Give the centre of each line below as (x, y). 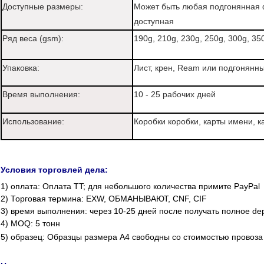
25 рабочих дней (183, 94)
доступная (154, 21)
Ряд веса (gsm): (33, 38)
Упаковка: (21, 67)
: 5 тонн (45, 223)
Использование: (33, 121)
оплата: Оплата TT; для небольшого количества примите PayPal (134, 186)
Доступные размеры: (43, 6)
